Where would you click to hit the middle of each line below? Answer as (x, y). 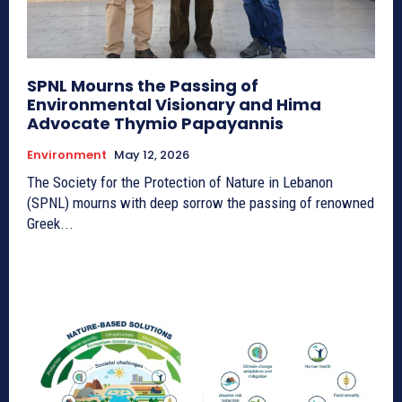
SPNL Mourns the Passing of (143, 85)
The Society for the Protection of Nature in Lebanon (180, 182)
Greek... (50, 223)
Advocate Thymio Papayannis (155, 123)
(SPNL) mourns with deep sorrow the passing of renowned (201, 202)
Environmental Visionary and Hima (174, 104)
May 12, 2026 (152, 154)
